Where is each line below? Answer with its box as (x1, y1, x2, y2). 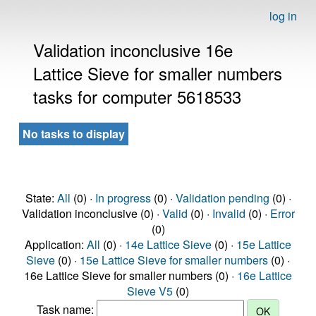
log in (269, 8, 297, 24)
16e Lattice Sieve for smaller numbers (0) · (24, 267, 237, 284)
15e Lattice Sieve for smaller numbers (80, 252, 268, 268)
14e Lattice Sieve (125, 236, 212, 253)
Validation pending (175, 190, 269, 206)
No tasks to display (23, 126, 125, 142)
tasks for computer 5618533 (33, 84, 241, 109)
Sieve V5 (127, 283, 173, 299)
